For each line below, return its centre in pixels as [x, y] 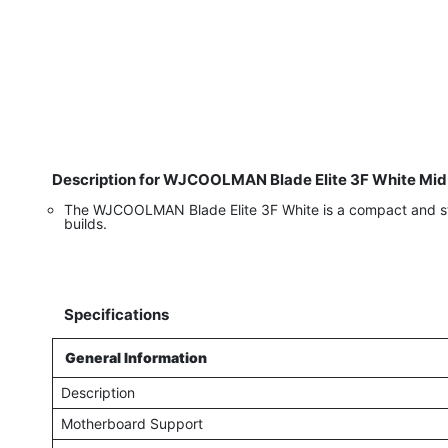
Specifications [116, 314]
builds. [85, 223]
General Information [135, 357]
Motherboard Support [131, 423]
